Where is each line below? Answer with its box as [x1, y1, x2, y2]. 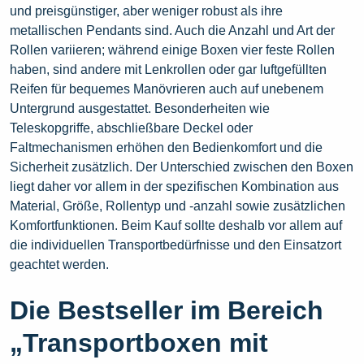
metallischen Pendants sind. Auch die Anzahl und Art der [10, 24, 335, 38]
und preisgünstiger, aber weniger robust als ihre [10, 4, 283, 19]
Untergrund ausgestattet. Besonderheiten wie [10, 102, 270, 116]
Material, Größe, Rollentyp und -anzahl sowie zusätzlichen [10, 199, 345, 214]
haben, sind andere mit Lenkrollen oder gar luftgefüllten [10, 63, 327, 77]
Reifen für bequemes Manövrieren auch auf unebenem [10, 82, 323, 97]
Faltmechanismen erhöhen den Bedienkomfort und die [10, 141, 323, 155]
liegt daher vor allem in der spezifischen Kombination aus [10, 180, 339, 194]
